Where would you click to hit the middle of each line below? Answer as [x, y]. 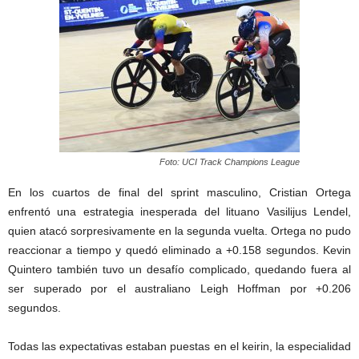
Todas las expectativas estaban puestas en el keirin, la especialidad [179, 347]
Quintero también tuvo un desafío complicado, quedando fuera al [179, 270]
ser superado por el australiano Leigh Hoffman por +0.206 [179, 289]
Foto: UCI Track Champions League [230, 162]
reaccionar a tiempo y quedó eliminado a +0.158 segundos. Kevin [179, 250]
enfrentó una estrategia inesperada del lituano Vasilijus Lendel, [179, 212]
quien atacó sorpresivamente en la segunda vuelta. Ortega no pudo [179, 231]
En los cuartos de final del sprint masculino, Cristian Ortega [179, 193]
